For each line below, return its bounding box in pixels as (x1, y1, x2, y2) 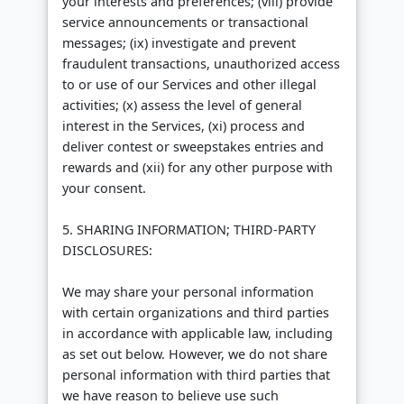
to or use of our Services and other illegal (62, 76, 317, 94)
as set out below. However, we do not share (62, 345, 327, 363)
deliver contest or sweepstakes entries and (62, 138, 324, 156)
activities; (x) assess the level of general (62, 96, 302, 115)
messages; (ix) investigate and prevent (62, 34, 296, 52)
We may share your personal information (62, 283, 314, 301)
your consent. (62, 179, 146, 197)
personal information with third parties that (62, 366, 330, 384)
